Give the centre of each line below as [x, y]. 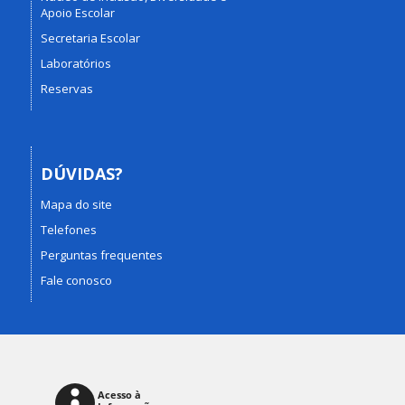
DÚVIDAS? [81, 173]
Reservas [66, 88]
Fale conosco [76, 280]
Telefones [68, 230]
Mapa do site [76, 204]
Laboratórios [75, 63]
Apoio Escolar [77, 12]
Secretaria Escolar [90, 38]
